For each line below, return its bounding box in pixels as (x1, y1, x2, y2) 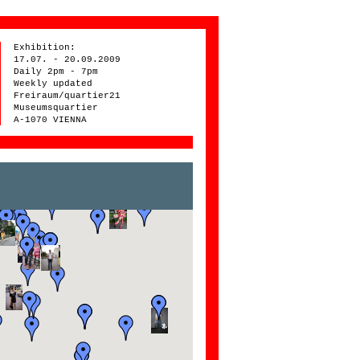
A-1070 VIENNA (14, 115, 88, 125)
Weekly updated (14, 79, 93, 88)
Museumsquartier (14, 103, 99, 112)
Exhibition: (14, 43, 76, 52)
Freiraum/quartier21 (14, 91, 121, 100)
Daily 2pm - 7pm (14, 67, 99, 76)
